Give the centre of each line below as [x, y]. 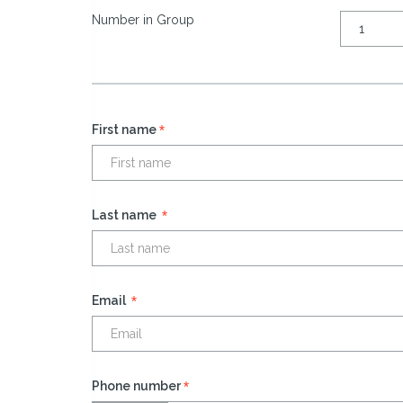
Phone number [136, 385]
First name [124, 129]
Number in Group [143, 19]
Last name [125, 215]
